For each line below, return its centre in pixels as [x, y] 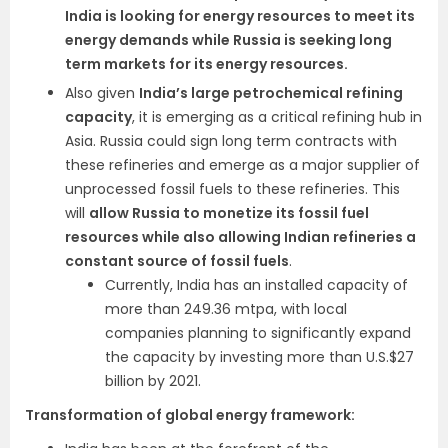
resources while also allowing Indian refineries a [240, 237]
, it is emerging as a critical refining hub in [277, 117]
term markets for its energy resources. [206, 64]
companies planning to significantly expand [258, 333]
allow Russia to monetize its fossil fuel [229, 213]
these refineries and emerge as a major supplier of [242, 165]
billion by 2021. [153, 381]
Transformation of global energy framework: [190, 415]
